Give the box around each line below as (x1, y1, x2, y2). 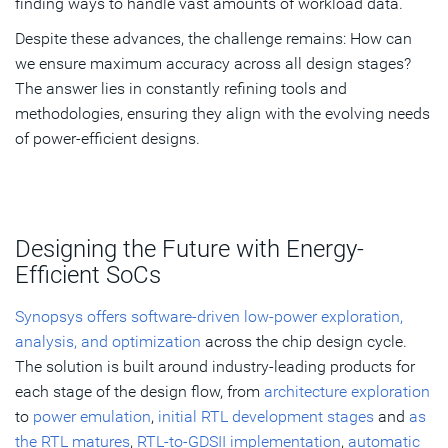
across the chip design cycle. (201, 331, 407, 351)
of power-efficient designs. (15, 128, 200, 148)
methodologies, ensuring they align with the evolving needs (15, 103, 430, 123)
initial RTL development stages (158, 406, 374, 426)
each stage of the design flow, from (15, 381, 264, 401)
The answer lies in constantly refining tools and (15, 78, 347, 98)
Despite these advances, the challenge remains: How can (15, 28, 412, 48)
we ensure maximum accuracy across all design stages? (15, 53, 411, 73)
